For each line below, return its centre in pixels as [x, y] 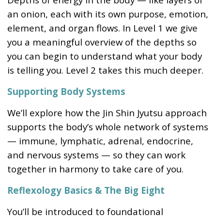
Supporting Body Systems [66, 92]
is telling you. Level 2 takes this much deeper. [105, 70]
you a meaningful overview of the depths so [102, 42]
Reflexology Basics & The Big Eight [86, 190]
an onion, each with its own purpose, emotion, [108, 14]
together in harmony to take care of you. [95, 169]
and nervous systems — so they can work [96, 155]
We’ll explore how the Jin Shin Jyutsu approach [107, 113]
